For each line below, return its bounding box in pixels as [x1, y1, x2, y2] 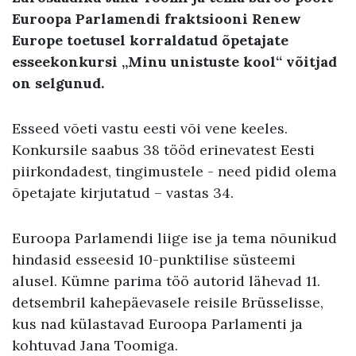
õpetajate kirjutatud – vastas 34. [12, 183, 238, 202]
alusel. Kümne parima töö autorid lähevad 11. [12, 271, 320, 290]
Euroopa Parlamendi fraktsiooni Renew [12, 9, 301, 28]
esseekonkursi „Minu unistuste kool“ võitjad [12, 52, 337, 71]
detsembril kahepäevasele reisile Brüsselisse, [12, 292, 323, 311]
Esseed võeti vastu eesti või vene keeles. [12, 118, 288, 137]
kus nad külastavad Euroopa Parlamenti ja [12, 314, 303, 333]
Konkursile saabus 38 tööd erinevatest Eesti [12, 140, 315, 159]
